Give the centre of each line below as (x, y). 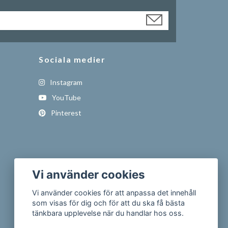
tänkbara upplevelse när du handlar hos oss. (108, 213)
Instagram (65, 82)
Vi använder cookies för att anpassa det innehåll (114, 193)
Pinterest (65, 112)
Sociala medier (72, 59)
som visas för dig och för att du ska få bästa (109, 203)
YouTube (66, 97)
